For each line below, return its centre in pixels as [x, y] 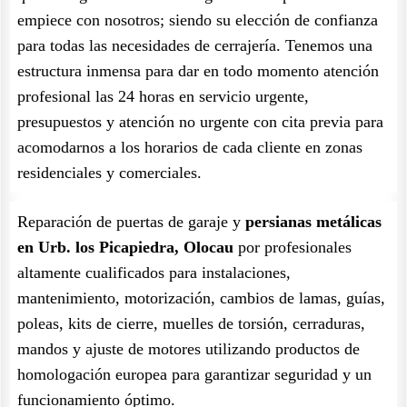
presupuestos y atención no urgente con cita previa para [200, 122]
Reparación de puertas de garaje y [131, 222]
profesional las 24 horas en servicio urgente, [163, 96]
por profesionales [293, 247]
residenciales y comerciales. [109, 173]
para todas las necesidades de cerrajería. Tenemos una [195, 45]
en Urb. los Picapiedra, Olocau [125, 247]
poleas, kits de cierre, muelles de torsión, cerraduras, [191, 323]
